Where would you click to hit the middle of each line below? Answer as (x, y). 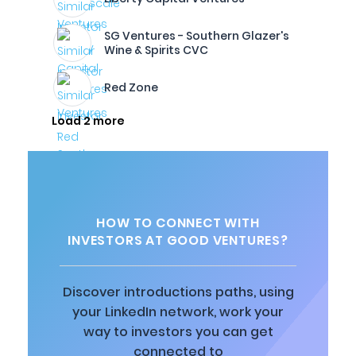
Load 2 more (88, 121)
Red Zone (131, 87)
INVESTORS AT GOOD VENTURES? (178, 240)
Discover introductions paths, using (178, 292)
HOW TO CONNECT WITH (178, 223)
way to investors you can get (178, 332)
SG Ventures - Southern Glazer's (197, 36)
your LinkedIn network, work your (178, 312)
